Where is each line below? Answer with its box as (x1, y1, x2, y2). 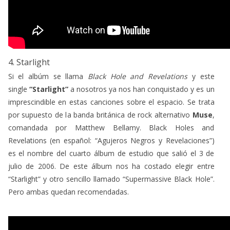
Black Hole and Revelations (88, 71, 188, 81)
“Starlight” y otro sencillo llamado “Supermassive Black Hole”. (8, 174, 215, 184)
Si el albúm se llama (8, 71, 84, 81)
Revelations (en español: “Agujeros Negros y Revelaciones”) (8, 135, 215, 145)
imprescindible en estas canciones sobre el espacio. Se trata (8, 97, 215, 107)
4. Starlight (8, 56, 50, 68)
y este (191, 71, 215, 81)
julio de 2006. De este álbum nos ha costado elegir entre (8, 161, 215, 171)
